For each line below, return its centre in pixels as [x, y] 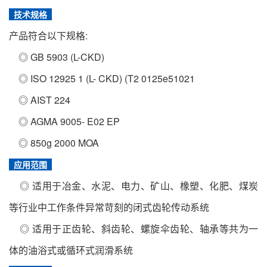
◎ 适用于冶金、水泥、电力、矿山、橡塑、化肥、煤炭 [133, 186]
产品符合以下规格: [48, 35]
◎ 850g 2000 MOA [54, 143]
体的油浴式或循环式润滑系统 [71, 250]
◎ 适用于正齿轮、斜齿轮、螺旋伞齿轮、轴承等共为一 [133, 229]
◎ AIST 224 [40, 100]
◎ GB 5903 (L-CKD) [57, 57]
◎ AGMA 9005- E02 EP [64, 121]
